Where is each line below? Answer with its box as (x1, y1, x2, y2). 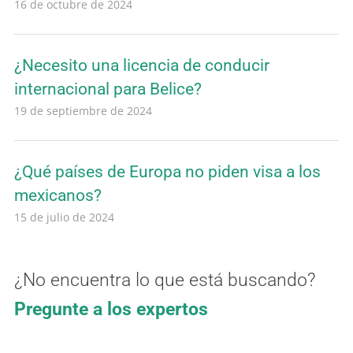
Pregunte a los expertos (14, 298, 208, 321)
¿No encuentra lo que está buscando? (14, 269, 315, 292)
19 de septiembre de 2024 (14, 103, 152, 119)
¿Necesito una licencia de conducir (14, 56, 269, 76)
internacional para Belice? (14, 80, 202, 99)
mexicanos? (14, 186, 102, 206)
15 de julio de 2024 (14, 210, 114, 225)
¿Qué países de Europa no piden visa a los (14, 162, 321, 182)
